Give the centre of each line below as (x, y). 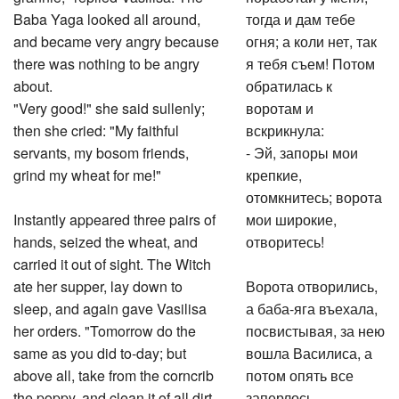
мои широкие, (292, 217)
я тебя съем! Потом (311, 61)
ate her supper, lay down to (98, 284)
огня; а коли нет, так (312, 39)
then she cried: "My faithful (96, 128)
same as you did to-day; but (100, 350)
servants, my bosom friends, (101, 150)
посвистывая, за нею (316, 328)
